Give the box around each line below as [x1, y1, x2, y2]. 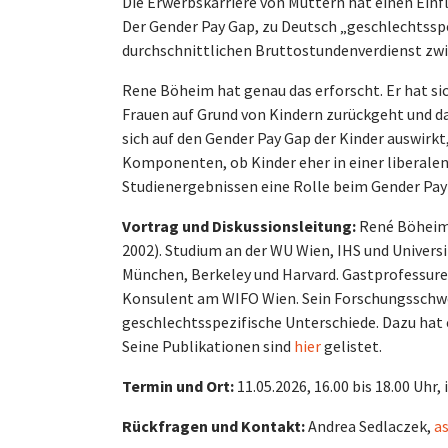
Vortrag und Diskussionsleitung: [122, 216, 359, 236]
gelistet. [321, 336, 385, 356]
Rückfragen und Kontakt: [122, 416, 305, 436]
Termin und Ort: [122, 376, 234, 396]
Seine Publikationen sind [122, 336, 294, 356]
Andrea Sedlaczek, [305, 416, 434, 436]
